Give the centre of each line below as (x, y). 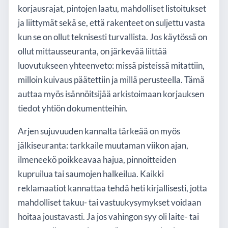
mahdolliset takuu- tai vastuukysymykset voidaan (109, 202)
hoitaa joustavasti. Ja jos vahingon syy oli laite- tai (108, 217)
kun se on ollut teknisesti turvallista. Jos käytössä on (112, 37)
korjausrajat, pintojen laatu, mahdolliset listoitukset (112, 8)
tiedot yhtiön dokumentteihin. (73, 108)
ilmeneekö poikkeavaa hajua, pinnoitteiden (97, 160)
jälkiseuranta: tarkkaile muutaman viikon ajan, (103, 145)
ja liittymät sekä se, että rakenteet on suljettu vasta (111, 23)
